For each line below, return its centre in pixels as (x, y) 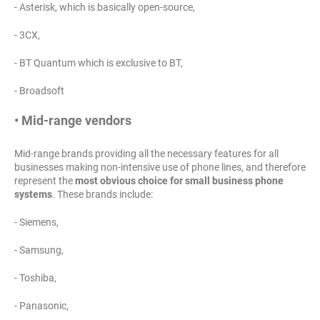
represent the (45, 181)
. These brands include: (102, 195)
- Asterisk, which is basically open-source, (105, 7)
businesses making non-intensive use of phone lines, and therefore (160, 167)
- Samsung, (39, 250)
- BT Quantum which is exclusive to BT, (99, 63)
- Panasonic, (41, 306)
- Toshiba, (35, 278)
